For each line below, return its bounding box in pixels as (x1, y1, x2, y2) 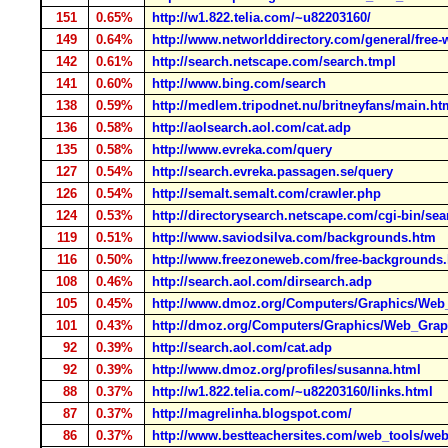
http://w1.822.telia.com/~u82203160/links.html (152, 384, 433, 399)
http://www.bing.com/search (152, 76, 326, 91)
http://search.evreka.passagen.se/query (152, 164, 393, 179)
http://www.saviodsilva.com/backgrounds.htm (152, 230, 436, 245)
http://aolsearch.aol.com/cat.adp (152, 120, 351, 135)
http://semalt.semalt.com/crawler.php (152, 186, 381, 201)
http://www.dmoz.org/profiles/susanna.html (152, 362, 421, 377)
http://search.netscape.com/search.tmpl (152, 54, 396, 69)
